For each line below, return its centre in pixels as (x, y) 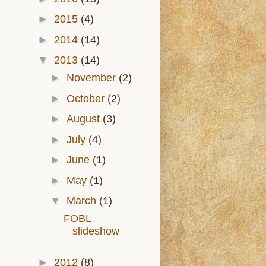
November (93, 78)
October (87, 98)
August (85, 119)
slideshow (96, 231)
